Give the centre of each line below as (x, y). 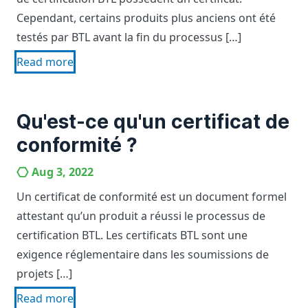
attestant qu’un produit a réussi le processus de (141, 216)
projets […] (44, 274)
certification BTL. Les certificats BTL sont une (132, 235)
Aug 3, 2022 (63, 172)
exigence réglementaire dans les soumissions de (143, 254)
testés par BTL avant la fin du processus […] (129, 37)
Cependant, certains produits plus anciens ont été (146, 18)
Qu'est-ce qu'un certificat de (153, 122)
